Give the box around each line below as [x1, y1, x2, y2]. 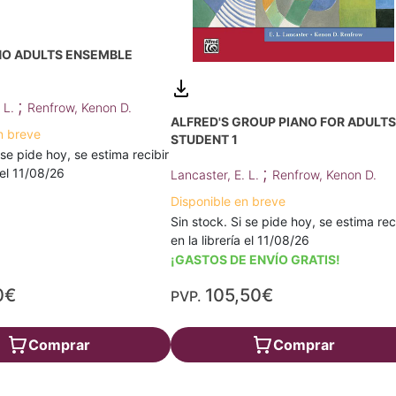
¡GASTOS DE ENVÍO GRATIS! [171, 251, 341, 267]
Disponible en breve [171, 193, 286, 209]
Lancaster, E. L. [171, 166, 263, 182]
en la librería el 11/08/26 [171, 232, 310, 247]
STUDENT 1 [171, 131, 239, 147]
